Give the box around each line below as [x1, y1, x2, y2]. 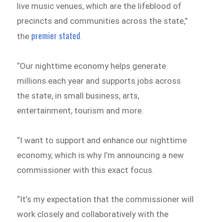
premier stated [31, 29, 81, 42]
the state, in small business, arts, [17, 90, 140, 101]
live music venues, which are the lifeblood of [17, 1, 182, 11]
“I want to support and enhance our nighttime [17, 135, 187, 145]
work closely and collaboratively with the [17, 209, 169, 220]
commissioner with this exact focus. [17, 165, 155, 175]
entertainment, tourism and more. [17, 105, 144, 115]
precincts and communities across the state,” [17, 16, 188, 26]
